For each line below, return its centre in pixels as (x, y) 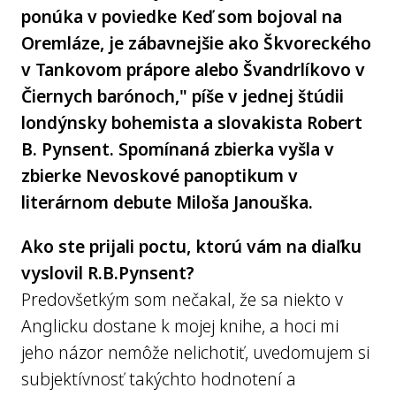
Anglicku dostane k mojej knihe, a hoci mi (180, 326)
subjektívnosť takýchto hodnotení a (159, 379)
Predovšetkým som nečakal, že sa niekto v (182, 299)
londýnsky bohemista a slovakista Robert (192, 122)
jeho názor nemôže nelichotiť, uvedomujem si (195, 352)
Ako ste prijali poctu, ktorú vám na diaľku (191, 246)
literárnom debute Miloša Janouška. (167, 202)
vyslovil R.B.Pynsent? (108, 273)
